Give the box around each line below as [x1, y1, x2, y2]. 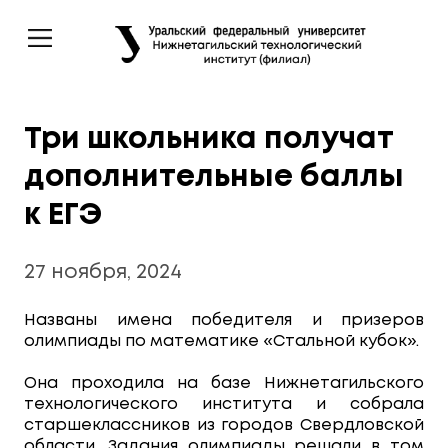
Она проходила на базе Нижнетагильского [24, 376, 424, 391]
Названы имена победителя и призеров [24, 313, 424, 328]
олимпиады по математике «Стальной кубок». [24, 334, 423, 349]
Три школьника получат [24, 126, 393, 153]
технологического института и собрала [24, 397, 424, 412]
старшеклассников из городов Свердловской [24, 418, 424, 433]
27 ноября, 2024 [24, 263, 182, 282]
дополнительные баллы [24, 164, 404, 191]
